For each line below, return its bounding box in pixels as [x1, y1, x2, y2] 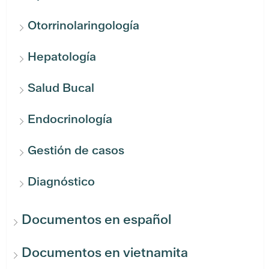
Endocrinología [28, 111, 112, 127]
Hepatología [28, 49, 96, 65]
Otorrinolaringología [28, 17, 139, 34]
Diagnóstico [28, 174, 95, 190]
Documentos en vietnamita [22, 244, 188, 262]
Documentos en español [22, 211, 171, 229]
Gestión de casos [28, 142, 124, 159]
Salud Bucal [28, 80, 94, 96]
